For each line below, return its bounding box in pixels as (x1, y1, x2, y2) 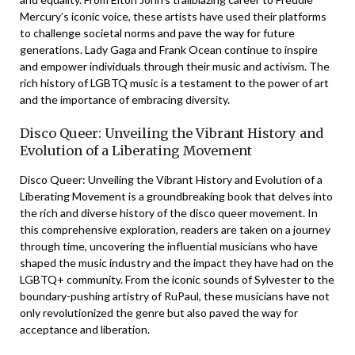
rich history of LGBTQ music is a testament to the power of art (20, 76, 329, 90)
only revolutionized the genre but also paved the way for (20, 306, 298, 319)
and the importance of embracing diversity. (20, 93, 230, 106)
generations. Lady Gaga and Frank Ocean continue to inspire (20, 43, 318, 56)
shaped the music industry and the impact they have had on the (20, 256, 334, 269)
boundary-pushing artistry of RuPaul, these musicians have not (20, 289, 330, 303)
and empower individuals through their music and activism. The (20, 59, 330, 73)
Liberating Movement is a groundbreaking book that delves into (20, 189, 333, 203)
